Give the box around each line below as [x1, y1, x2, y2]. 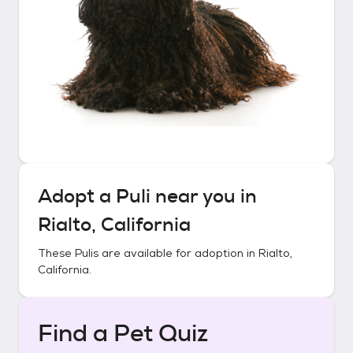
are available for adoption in [98, 246, 258, 260]
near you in [150, 184, 257, 209]
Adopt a [38, 184, 116, 209]
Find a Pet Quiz [38, 318, 208, 349]
